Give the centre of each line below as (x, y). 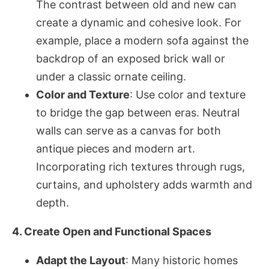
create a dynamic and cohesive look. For (139, 23)
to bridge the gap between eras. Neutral (138, 113)
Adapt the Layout (81, 260)
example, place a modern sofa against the (142, 41)
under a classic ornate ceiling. (111, 77)
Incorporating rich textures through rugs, (141, 167)
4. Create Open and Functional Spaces (112, 231)
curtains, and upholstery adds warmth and (144, 185)
